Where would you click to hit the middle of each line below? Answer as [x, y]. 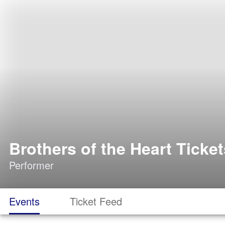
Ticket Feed [96, 201]
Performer [31, 165]
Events [24, 201]
